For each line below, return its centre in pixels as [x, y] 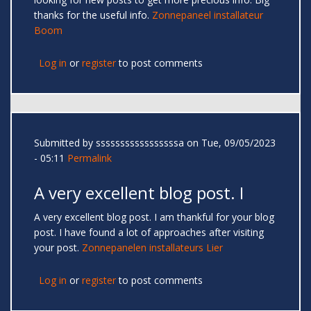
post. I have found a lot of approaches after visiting [149, 233]
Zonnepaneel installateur [208, 15]
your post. [58, 248]
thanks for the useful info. [93, 15]
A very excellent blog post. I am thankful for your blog [154, 217]
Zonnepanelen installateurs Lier [152, 248]
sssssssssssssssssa [140, 143]
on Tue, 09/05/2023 [230, 143]
